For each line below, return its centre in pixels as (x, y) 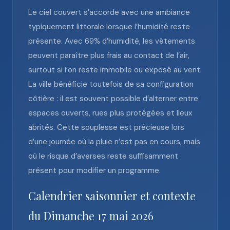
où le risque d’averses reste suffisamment (103, 156)
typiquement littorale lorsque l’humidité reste (109, 27)
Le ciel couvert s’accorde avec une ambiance (109, 12)
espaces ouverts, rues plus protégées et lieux (110, 113)
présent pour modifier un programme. (94, 170)
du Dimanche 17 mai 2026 (91, 216)
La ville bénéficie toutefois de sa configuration (111, 84)
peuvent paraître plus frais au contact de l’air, (109, 55)
